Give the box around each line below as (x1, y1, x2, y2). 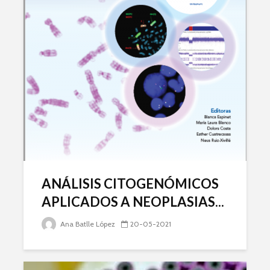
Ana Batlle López (58, 219, 115, 228)
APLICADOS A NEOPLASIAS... (42, 193, 224, 210)
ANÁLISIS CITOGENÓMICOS (42, 175, 219, 192)
